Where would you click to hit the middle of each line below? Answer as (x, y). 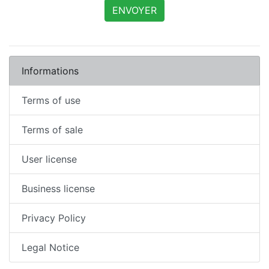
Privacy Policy (54, 218)
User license (49, 159)
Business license (58, 189)
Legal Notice (50, 247)
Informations (50, 71)
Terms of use (51, 100)
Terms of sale (52, 130)
